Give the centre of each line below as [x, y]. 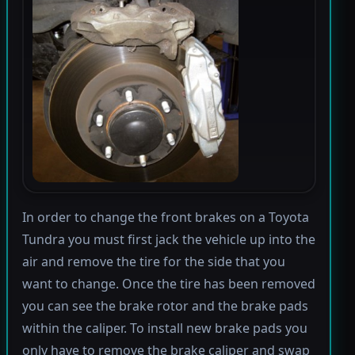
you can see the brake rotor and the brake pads [165, 305]
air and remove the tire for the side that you [153, 261]
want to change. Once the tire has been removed [168, 283]
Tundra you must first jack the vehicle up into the [168, 239]
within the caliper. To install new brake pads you [164, 328]
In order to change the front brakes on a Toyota [165, 217]
